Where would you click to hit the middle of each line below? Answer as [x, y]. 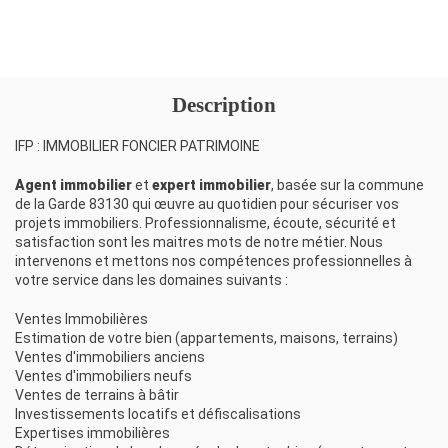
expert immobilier [211, 185]
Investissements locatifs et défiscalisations [158, 414]
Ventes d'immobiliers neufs [103, 376]
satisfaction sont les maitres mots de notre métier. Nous [199, 242]
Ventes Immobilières [81, 319]
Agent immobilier [73, 185]
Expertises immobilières [92, 433]
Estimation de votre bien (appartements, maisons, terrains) [206, 338]
